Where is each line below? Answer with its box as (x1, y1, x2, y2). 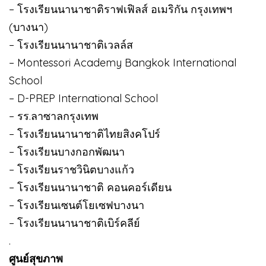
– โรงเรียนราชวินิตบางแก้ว (9, 162, 134, 176)
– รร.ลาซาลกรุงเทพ (9, 109, 99, 123)
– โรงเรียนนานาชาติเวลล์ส (9, 37, 133, 52)
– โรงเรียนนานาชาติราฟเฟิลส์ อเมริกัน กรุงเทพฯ (9, 2, 232, 16)
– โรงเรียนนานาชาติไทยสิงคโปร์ (9, 126, 160, 141)
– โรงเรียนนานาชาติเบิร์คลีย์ (9, 216, 140, 230)
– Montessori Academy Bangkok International (9, 55, 236, 69)
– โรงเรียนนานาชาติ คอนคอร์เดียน (9, 180, 172, 194)
